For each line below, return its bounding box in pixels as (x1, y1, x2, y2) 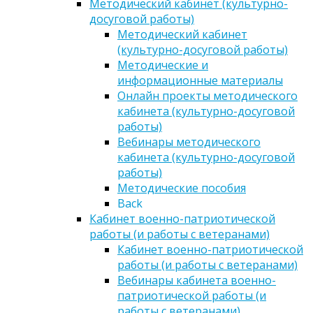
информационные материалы (117, 73, 283, 89)
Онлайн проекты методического (117, 88, 298, 104)
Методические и (117, 57, 208, 73)
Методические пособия (117, 180, 246, 196)
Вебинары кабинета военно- (117, 272, 276, 289)
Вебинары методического (117, 134, 261, 150)
